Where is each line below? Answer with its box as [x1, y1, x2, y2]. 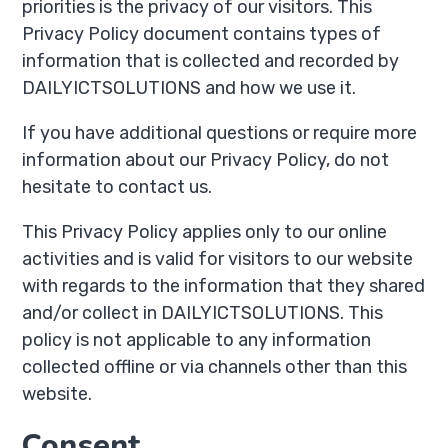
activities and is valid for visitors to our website [22, 248, 414, 270]
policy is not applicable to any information [22, 329, 372, 351]
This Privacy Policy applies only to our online [22, 221, 388, 243]
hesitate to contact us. [22, 176, 213, 198]
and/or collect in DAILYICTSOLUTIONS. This [22, 302, 384, 324]
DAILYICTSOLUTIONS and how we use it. [22, 77, 357, 99]
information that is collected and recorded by [22, 50, 400, 72]
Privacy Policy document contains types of [22, 23, 382, 45]
